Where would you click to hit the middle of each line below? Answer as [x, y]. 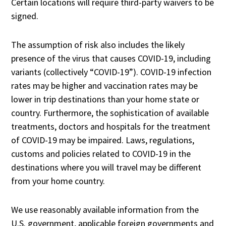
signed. [25, 16]
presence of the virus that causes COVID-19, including [111, 58]
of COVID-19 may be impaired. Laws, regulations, [103, 140]
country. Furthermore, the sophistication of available [110, 113]
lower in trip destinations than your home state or [105, 99]
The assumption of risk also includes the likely [98, 45]
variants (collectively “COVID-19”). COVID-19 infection [111, 72]
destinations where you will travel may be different [106, 167]
